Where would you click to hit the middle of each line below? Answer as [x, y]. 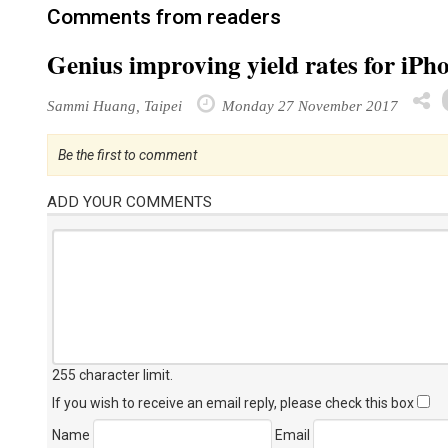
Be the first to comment [127, 155]
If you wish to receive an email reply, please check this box [234, 403]
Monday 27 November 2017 [308, 105]
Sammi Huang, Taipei [114, 105]
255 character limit [111, 375]
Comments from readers [164, 17]
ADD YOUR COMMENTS [129, 202]
